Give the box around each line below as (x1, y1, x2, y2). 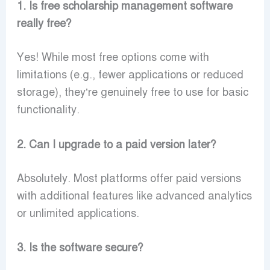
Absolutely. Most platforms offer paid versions (16, 171, 241, 185)
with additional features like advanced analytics (16, 189, 252, 202)
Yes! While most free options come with (16, 50, 209, 64)
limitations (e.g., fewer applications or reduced (16, 67, 243, 81)
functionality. (16, 102, 80, 116)
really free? (16, 16, 71, 30)
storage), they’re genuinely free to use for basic (16, 85, 248, 99)
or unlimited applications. (16, 206, 139, 220)
